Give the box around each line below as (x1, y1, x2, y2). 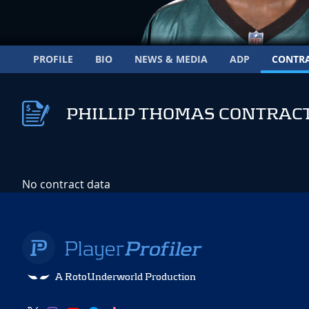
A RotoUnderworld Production (55, 271, 196, 283)
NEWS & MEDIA (134, 52, 208, 66)
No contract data (22, 177, 110, 192)
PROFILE (33, 52, 73, 66)
